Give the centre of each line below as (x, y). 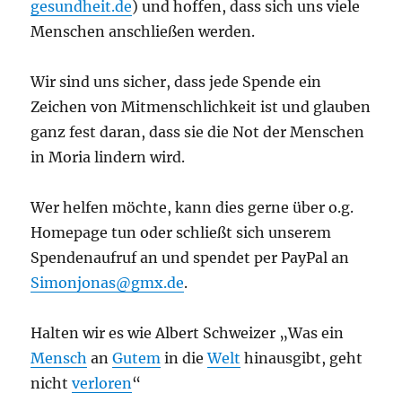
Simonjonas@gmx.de (108, 282)
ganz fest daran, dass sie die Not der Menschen (198, 131)
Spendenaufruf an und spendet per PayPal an (190, 257)
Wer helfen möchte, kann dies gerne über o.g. (192, 207)
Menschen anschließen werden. (143, 31)
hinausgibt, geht (302, 358)
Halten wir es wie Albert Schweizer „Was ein (188, 332)
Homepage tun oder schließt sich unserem (181, 232)
